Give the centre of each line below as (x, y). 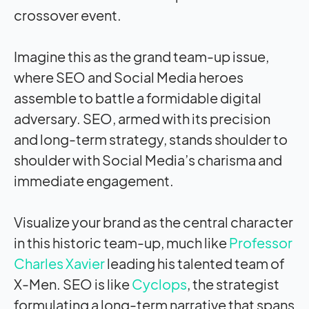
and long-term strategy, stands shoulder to (151, 139)
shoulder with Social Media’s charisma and (148, 159)
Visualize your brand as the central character (153, 221)
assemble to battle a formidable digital (138, 97)
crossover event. (68, 14)
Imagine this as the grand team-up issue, (141, 56)
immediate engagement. (94, 180)
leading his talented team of (195, 263)
